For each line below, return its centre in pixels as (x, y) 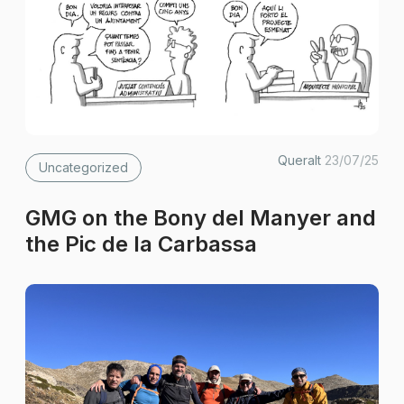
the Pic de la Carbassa (142, 244)
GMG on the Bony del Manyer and (201, 218)
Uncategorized (84, 167)
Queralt (301, 160)
